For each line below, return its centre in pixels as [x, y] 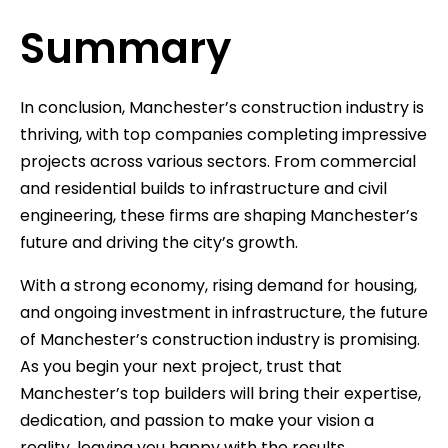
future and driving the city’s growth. [159, 243]
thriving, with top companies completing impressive [223, 135]
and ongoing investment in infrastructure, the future [224, 313]
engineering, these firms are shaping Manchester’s [219, 216]
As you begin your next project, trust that [181, 367]
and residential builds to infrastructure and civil [203, 189]
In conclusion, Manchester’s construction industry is [222, 108]
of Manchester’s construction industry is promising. [220, 340]
